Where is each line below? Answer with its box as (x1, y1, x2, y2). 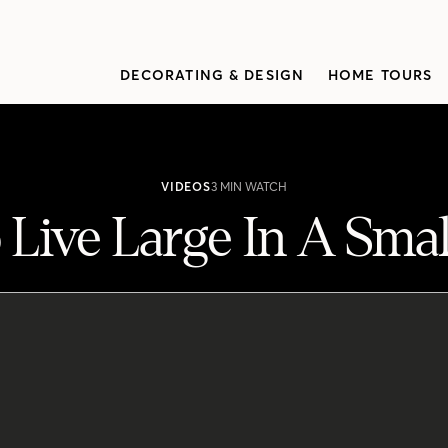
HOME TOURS (328, 66, 433, 84)
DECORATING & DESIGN (119, 66, 304, 84)
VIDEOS (160, 179, 212, 194)
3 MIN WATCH (211, 179, 288, 194)
